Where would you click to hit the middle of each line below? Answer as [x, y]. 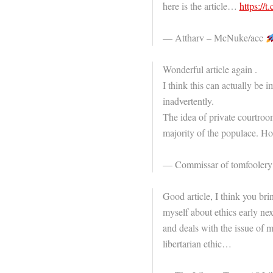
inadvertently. [188, 101]
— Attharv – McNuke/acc [214, 37]
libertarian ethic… [197, 243]
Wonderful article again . [210, 69]
